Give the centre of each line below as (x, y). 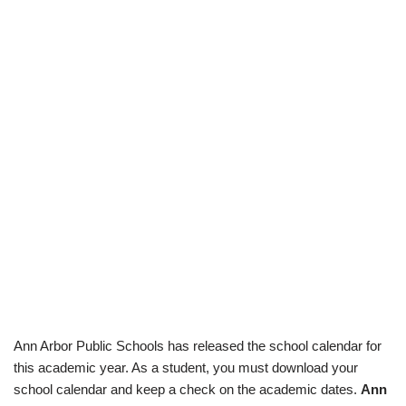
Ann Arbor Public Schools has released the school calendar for (198, 346)
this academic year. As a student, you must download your (186, 368)
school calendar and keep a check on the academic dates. (187, 390)
